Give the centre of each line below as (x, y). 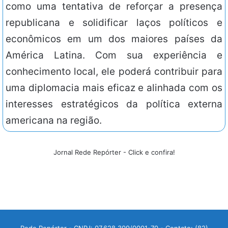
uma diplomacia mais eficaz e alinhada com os (114, 88)
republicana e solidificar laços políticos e (114, 23)
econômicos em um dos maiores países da (114, 39)
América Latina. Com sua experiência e (114, 55)
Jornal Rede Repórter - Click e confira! (114, 152)
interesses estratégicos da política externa (114, 104)
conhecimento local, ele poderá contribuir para (114, 72)
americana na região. (54, 121)
